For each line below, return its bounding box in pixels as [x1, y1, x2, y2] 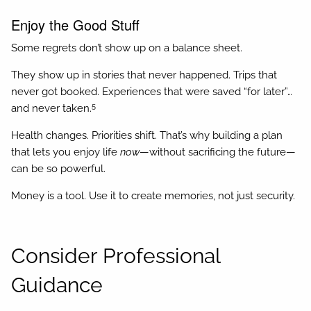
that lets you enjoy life [11, 146, 121, 159]
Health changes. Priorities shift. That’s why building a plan [11, 129, 283, 142]
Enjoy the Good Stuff [11, 14, 140, 35]
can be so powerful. [11, 162, 106, 176]
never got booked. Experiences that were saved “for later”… [11, 85, 293, 99]
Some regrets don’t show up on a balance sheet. [11, 42, 243, 55]
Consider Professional [11, 244, 221, 269]
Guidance [11, 273, 103, 298]
